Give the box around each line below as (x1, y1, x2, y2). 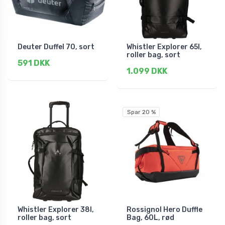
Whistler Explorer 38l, (18, 205, 94, 214)
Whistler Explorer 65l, (127, 43, 202, 52)
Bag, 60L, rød (127, 213, 174, 222)
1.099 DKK (127, 66, 167, 76)
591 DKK (18, 58, 50, 68)
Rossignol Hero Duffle (127, 205, 202, 214)
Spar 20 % (127, 108, 156, 116)
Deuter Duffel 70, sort (18, 43, 94, 52)
